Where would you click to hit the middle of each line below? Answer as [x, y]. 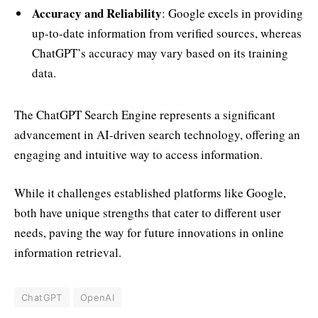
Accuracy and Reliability [97, 13]
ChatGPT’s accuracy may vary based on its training [160, 53]
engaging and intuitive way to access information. [138, 154]
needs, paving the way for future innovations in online [149, 233]
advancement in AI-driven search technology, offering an [157, 134]
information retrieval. [68, 253]
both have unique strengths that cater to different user [148, 213]
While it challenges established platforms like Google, [150, 193]
